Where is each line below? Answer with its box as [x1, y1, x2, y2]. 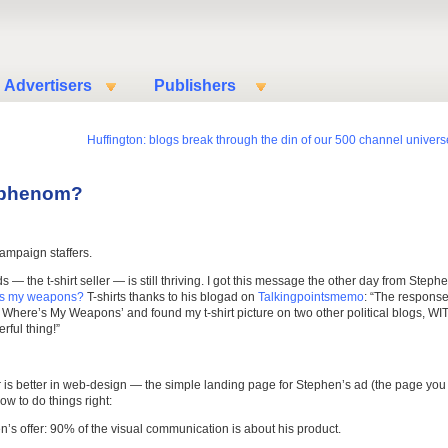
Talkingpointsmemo [258, 290, 364, 304]
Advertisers [4, 77, 92, 94]
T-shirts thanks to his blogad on [84, 290, 258, 304]
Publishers [154, 77, 236, 94]
